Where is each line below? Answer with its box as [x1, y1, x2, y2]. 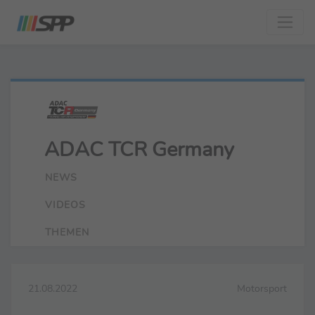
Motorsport [237, 281, 287, 295]
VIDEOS [45, 197, 86, 212]
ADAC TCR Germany [44, 135, 234, 163]
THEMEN [45, 224, 89, 239]
